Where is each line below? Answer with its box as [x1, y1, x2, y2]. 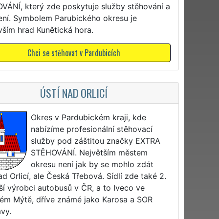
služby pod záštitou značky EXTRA [31, 135, 161, 146]
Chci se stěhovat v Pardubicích [27, 46, 120, 59]
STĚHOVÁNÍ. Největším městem [31, 147, 148, 157]
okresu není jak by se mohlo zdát [31, 159, 154, 169]
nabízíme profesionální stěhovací [31, 124, 153, 134]
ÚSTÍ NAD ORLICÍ [40, 84, 108, 101]
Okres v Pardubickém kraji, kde [31, 112, 147, 122]
